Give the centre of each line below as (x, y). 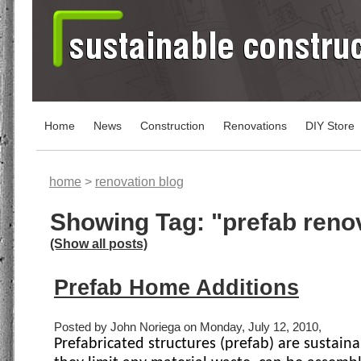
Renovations (255, 126)
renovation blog (139, 181)
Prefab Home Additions (176, 288)
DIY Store (330, 126)
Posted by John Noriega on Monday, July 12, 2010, (188, 328)
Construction (172, 126)
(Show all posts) (99, 243)
